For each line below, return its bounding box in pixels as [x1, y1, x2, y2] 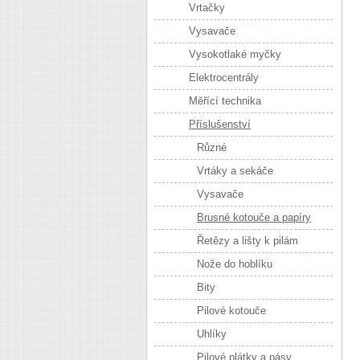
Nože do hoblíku [197, 258, 272, 270]
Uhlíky [197, 328, 227, 340]
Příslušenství [189, 118, 251, 130]
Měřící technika [189, 95, 261, 107]
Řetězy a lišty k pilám [197, 235, 298, 247]
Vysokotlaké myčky [189, 48, 281, 60]
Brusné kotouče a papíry [197, 211, 311, 223]
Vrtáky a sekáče [197, 165, 273, 177]
